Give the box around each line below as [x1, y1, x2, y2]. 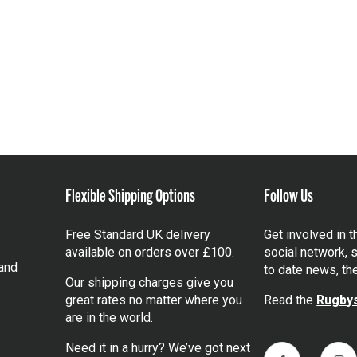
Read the [264, 292, 317, 308]
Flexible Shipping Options [65, 183, 195, 206]
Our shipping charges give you [65, 275, 233, 291]
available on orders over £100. [65, 245, 234, 261]
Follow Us [264, 183, 314, 206]
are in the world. [65, 310, 153, 326]
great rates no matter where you [65, 292, 242, 308]
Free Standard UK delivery [65, 227, 210, 243]
